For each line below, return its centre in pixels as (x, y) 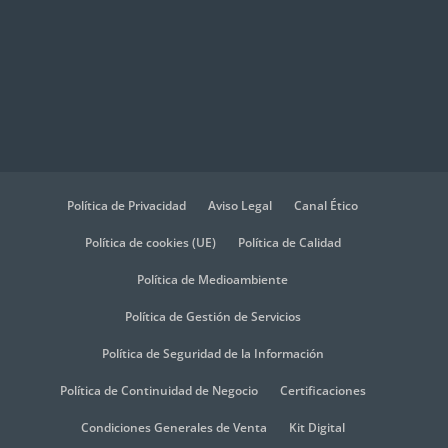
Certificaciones (322, 391)
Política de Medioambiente (213, 280)
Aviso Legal (240, 206)
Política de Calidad (289, 243)
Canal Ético (326, 206)
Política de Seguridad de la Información (212, 354)
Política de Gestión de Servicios (212, 317)
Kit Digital (316, 428)
